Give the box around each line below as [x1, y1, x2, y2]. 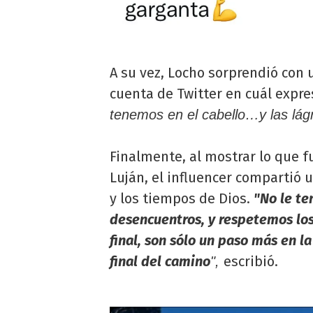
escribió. [224, 253, 278, 270]
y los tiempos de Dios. [110, 190, 254, 208]
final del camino [110, 253, 210, 270]
